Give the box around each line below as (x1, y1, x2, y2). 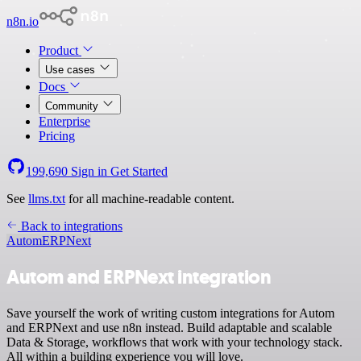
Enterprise (39, 114, 90, 128)
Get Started (110, 164, 168, 178)
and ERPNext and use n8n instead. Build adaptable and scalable (6, 320, 332, 334)
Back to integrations (18, 219, 122, 233)
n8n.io (6, 15, 39, 28)
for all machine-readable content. (65, 192, 234, 205)
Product (39, 44, 81, 57)
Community (45, 100, 102, 112)
